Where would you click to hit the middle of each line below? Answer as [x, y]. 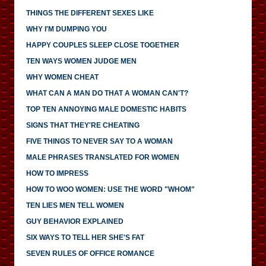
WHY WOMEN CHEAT [62, 77]
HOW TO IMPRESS [57, 173]
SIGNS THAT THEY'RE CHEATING [83, 125]
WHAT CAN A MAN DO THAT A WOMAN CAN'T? [107, 93]
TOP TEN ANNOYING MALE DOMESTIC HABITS [106, 109]
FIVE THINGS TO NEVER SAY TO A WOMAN [99, 141]
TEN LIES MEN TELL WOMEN [75, 205]
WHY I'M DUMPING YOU [66, 29]
